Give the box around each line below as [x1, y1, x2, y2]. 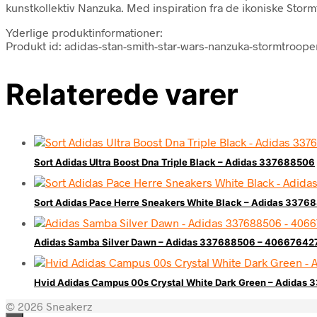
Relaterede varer [6, 76, 238, 112]
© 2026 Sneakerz [6, 299, 92, 313]
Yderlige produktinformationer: [6, 25, 163, 39]
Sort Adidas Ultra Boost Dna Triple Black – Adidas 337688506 [34, 156, 315, 168]
